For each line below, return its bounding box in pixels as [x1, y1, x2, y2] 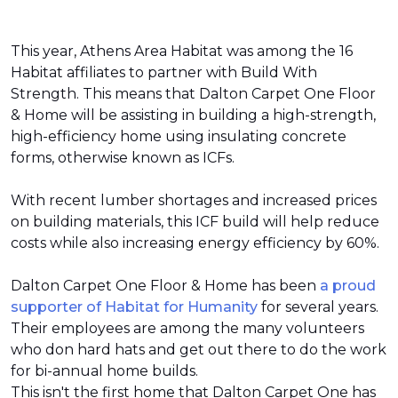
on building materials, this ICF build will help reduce [11, 213, 379, 230]
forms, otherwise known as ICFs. [11, 149, 238, 166]
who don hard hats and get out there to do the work [11, 341, 386, 358]
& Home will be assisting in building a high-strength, [11, 107, 376, 123]
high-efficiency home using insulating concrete [11, 128, 346, 145]
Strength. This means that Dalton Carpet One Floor [11, 85, 376, 102]
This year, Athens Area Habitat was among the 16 [11, 43, 353, 60]
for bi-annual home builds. [11, 362, 202, 379]
